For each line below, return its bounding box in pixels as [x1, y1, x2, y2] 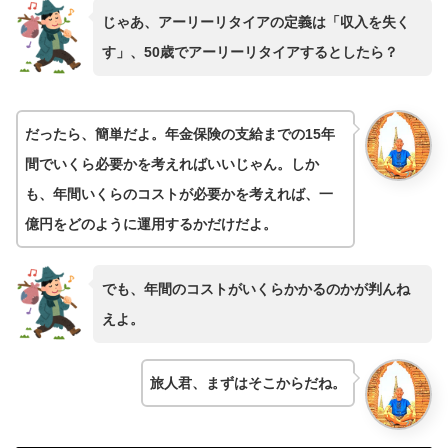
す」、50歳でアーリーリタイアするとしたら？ [101, 44, 398, 61]
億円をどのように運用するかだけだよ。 [25, 215, 277, 232]
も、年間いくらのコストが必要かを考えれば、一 [25, 185, 333, 202]
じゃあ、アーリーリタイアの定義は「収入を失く [101, 14, 410, 31]
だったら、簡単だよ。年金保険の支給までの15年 [25, 125, 335, 142]
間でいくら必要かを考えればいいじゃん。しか [25, 155, 319, 172]
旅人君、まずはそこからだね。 [150, 375, 347, 392]
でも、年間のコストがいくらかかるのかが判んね [101, 280, 410, 297]
